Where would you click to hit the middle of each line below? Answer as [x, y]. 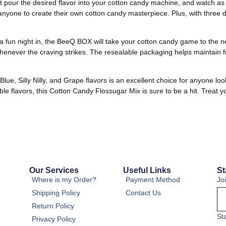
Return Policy [53, 206]
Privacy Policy [54, 219]
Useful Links [147, 170]
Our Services [54, 170]
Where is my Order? [64, 179]
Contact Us [143, 192]
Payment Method [153, 179]
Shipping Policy [56, 192]
